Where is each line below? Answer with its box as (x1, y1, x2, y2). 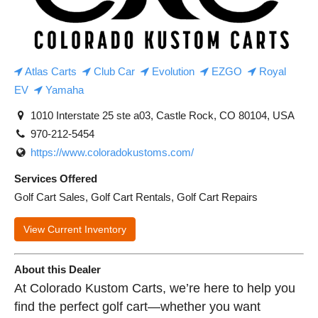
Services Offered (14, 172, 97, 185)
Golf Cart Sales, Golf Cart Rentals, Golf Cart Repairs (14, 190, 258, 203)
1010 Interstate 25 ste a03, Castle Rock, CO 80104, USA (27, 109, 295, 122)
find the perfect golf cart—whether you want (14, 299, 261, 314)
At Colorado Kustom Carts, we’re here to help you (14, 280, 295, 295)
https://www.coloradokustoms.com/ (30, 146, 194, 159)
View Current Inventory (23, 223, 126, 235)
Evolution (149, 65, 194, 77)
